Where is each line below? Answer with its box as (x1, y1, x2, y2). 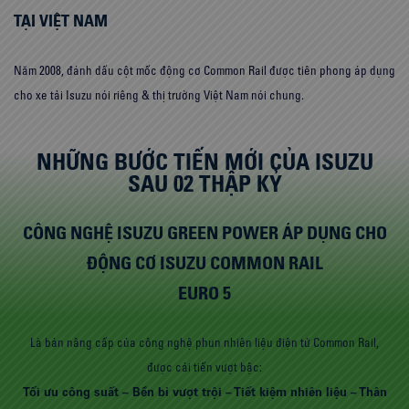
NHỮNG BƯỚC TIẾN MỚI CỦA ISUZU (36, 146, 373, 175)
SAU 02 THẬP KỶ (127, 168, 282, 197)
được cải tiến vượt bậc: (147, 359, 262, 374)
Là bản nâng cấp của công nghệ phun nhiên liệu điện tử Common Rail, (30, 334, 379, 350)
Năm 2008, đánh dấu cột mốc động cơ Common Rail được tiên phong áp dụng (14, 62, 395, 78)
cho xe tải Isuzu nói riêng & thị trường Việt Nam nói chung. (14, 87, 304, 102)
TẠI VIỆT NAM (14, 9, 108, 31)
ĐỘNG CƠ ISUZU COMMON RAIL (86, 250, 323, 274)
